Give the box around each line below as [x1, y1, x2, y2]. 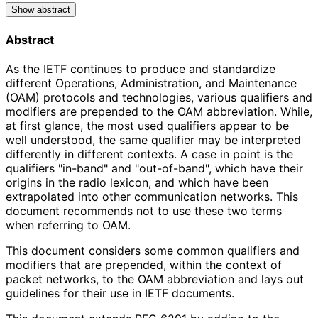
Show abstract [11, 4, 70, 16]
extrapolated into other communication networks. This [6, 189, 298, 204]
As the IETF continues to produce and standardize [6, 61, 275, 76]
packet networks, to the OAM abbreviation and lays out [6, 271, 304, 286]
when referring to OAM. [6, 217, 131, 232]
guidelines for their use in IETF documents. [6, 285, 234, 300]
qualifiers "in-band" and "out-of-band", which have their [6, 160, 303, 175]
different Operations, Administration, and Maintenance [6, 75, 297, 90]
